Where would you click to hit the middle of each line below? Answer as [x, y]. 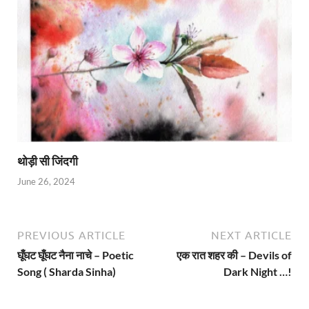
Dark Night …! [258, 271]
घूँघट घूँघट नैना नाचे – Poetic [76, 255]
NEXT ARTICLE [251, 235]
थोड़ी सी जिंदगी [48, 161]
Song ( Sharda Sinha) [67, 271]
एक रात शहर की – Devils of [234, 255]
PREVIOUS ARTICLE [71, 235]
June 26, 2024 [46, 181]
